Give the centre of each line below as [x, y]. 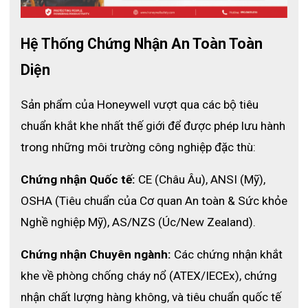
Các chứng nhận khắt [227, 254]
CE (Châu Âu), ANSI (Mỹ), [200, 179]
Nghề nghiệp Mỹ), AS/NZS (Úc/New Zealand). [138, 222]
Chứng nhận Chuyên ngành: [96, 254]
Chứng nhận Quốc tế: [78, 179]
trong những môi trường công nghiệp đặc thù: [138, 147]
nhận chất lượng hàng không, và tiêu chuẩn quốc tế [151, 297]
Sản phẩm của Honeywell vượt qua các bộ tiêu [140, 104]
